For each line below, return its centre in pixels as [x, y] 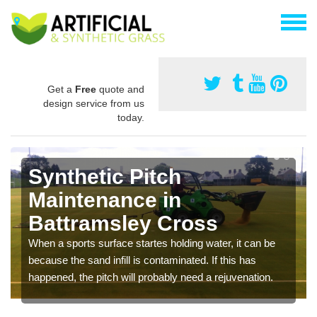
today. [131, 117]
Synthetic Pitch [105, 176]
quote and [120, 89]
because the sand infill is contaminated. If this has [142, 260]
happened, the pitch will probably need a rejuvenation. [151, 277]
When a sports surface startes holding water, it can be [152, 243]
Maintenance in [105, 200]
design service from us [94, 103]
